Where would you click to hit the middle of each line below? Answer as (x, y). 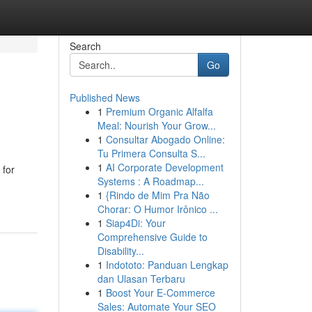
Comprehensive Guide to (152, 237)
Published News (104, 97)
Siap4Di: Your (135, 223)
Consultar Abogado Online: (165, 139)
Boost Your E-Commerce (160, 292)
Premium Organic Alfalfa (159, 111)
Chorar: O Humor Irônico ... (157, 209)
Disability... (120, 251)
